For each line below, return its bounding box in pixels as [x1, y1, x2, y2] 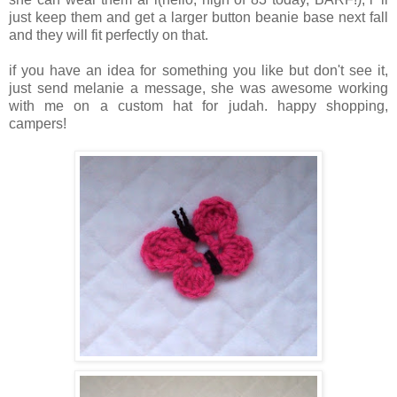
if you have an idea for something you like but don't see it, [9, 63, 388, 79]
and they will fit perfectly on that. [9, 27, 208, 43]
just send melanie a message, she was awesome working [9, 81, 388, 97]
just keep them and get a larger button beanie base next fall [9, 10, 388, 26]
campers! [9, 116, 66, 132]
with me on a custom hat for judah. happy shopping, [9, 98, 388, 114]
